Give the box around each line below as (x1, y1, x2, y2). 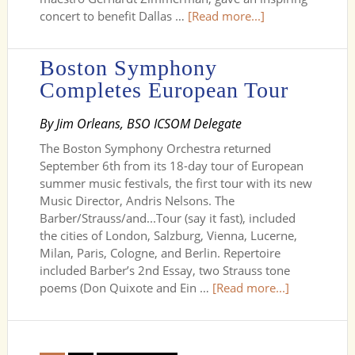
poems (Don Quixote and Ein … (39, 280, 212, 296)
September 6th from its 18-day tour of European (39, 158, 303, 174)
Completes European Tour (39, 78, 288, 102)
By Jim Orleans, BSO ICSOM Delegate (39, 115, 242, 132)
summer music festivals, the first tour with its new (39, 175, 312, 191)
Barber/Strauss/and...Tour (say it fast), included (39, 210, 296, 226)
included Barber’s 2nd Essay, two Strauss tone (39, 262, 290, 278)
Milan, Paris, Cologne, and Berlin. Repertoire (39, 245, 281, 261)
